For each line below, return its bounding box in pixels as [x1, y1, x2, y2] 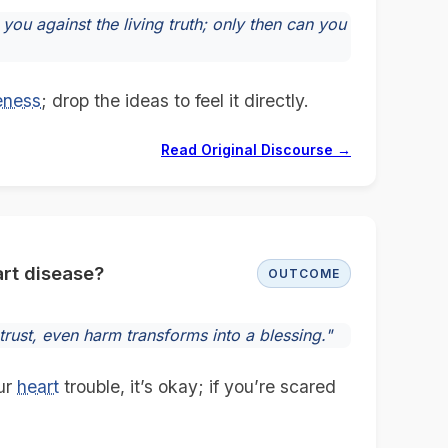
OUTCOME [268, 266, 340, 282]
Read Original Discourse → [161, 140, 351, 158]
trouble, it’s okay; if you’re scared [59, 376, 336, 398]
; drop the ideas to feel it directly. [41, 89, 309, 111]
